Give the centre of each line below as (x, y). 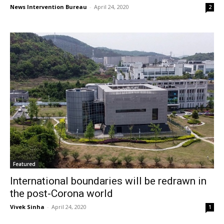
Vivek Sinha (27, 206)
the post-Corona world (61, 193)
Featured (24, 164)
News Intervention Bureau (48, 7)
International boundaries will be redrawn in (108, 181)
